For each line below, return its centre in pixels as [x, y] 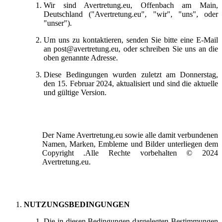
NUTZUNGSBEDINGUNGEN [77, 204]
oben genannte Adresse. [81, 57]
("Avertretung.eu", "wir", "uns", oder [150, 14]
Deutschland [63, 14]
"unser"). [58, 23]
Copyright [58, 153]
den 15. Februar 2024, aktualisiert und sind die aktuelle [131, 83]
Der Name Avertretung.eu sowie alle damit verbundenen [130, 135]
